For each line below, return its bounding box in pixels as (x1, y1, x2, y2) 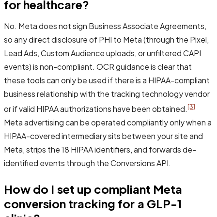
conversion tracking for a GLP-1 (4, 196, 182, 211)
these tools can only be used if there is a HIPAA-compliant (4, 75, 210, 86)
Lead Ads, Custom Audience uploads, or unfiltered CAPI (4, 48, 201, 59)
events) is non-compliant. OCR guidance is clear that (4, 62, 192, 72)
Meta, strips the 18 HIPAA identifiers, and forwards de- (4, 144, 196, 155)
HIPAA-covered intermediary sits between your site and (4, 131, 203, 141)
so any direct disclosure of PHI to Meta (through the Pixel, (4, 34, 209, 45)
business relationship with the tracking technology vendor (4, 89, 210, 99)
